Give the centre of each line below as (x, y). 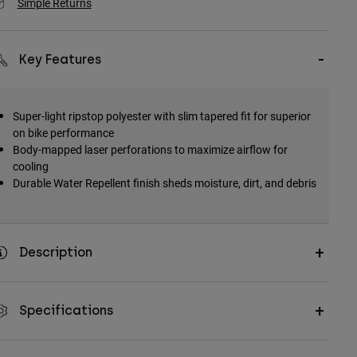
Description (55, 253)
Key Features (60, 60)
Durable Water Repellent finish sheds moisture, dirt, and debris (164, 183)
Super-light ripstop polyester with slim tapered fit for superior (161, 116)
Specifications (66, 311)
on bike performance (63, 133)
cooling (30, 167)
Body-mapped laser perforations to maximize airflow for (150, 150)
